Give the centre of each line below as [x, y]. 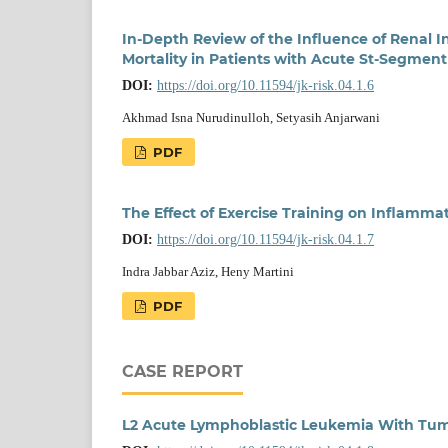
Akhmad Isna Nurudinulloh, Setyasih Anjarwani [251, 117]
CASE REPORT [182, 371]
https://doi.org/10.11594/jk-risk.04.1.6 [265, 85]
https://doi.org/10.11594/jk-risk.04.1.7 [265, 239]
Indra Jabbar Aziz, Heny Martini [208, 271]
